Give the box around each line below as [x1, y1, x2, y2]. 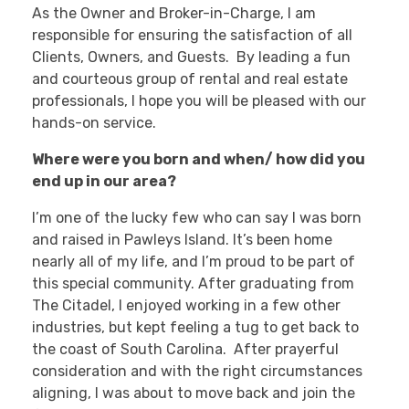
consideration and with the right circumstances [32, 362, 362, 381]
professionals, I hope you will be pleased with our [32, 92, 366, 110]
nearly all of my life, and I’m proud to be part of [32, 253, 355, 271]
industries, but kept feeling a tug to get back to [32, 319, 359, 337]
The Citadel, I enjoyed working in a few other [32, 297, 341, 315]
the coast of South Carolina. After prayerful [32, 341, 339, 359]
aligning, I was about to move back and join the [32, 384, 355, 403]
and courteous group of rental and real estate [32, 70, 348, 89]
